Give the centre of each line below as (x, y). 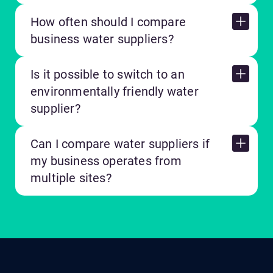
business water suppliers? (102, 39)
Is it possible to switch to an (108, 75)
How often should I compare (108, 22)
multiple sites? (71, 178)
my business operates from (106, 161)
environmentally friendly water (115, 92)
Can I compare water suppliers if (120, 144)
